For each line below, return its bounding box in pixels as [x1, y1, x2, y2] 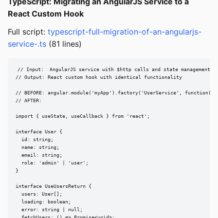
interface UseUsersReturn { [16, 183, 91, 189]
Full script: [8, 27, 48, 37]
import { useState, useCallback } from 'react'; [16, 113, 150, 119]
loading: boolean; [16, 199, 71, 205]
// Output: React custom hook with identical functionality [16, 74, 182, 80]
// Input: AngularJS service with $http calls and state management [17, 67, 210, 73]
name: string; [16, 145, 59, 150]
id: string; [16, 137, 54, 143]
